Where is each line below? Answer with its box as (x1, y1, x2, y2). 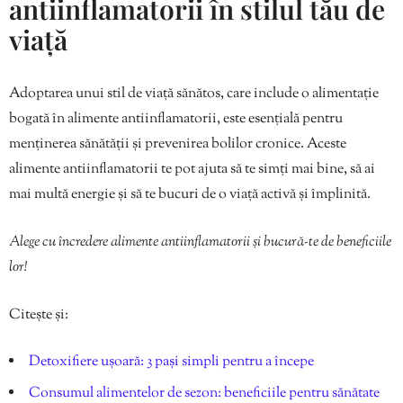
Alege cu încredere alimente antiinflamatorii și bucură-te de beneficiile (9, 232, 391, 254)
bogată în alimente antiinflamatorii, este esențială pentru (9, 109, 343, 130)
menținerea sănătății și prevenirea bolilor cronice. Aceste (9, 134, 346, 156)
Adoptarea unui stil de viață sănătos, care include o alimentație (9, 84, 379, 105)
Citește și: (9, 305, 68, 327)
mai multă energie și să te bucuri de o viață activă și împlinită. (9, 184, 371, 206)
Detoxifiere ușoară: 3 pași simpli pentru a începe (29, 352, 314, 373)
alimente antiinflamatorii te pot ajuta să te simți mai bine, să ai (9, 159, 375, 181)
